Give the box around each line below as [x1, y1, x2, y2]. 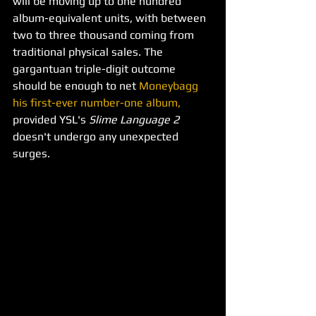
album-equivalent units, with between [13, 11, 209, 25]
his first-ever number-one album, [13, 96, 181, 110]
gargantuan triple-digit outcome [13, 62, 178, 76]
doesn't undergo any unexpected [13, 130, 181, 144]
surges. [13, 147, 50, 161]
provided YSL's [13, 113, 89, 127]
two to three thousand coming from [13, 28, 197, 42]
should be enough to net [13, 79, 139, 93]
